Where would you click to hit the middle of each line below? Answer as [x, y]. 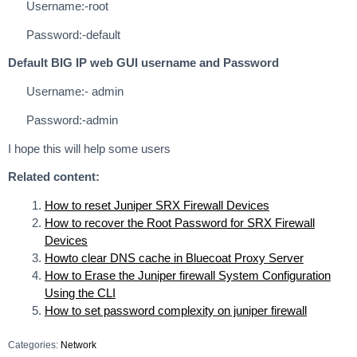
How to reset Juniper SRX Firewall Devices [157, 206]
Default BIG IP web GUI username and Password [143, 63]
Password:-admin [72, 120]
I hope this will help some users [89, 148]
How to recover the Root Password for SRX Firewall [179, 223]
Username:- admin [75, 92]
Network [78, 345]
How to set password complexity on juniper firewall [175, 311]
